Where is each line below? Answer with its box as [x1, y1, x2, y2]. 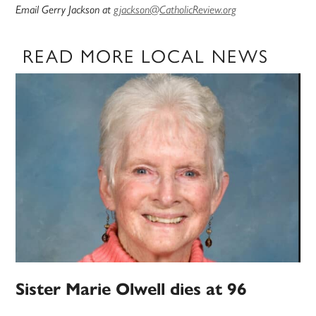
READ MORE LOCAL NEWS [23, 41, 269, 68]
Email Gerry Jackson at [16, 2, 114, 16]
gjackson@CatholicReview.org [114, 2, 237, 16]
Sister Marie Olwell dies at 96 [16, 278, 248, 300]
